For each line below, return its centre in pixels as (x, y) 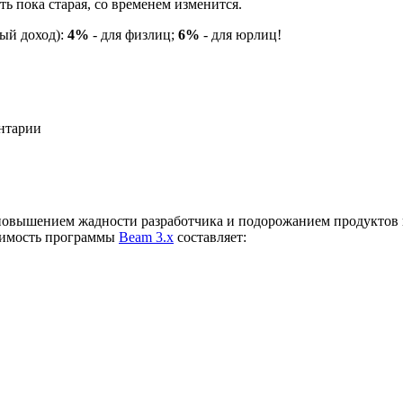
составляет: (210, 237)
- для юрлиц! (241, 34)
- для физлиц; (134, 34)
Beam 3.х (146, 237)
